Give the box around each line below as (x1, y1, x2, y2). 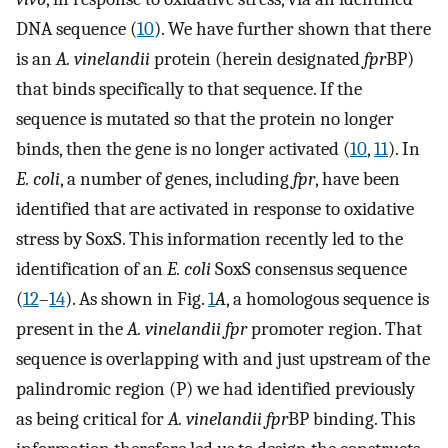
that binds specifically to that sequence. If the (16, 77, 362, 100)
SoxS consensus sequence (211, 257, 407, 280)
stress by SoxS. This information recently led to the (16, 227, 403, 250)
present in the (16, 317, 127, 340)
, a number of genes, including (60, 167, 293, 190)
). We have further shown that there (154, 17, 431, 40)
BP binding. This (288, 407, 415, 430)
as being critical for (16, 407, 168, 430)
